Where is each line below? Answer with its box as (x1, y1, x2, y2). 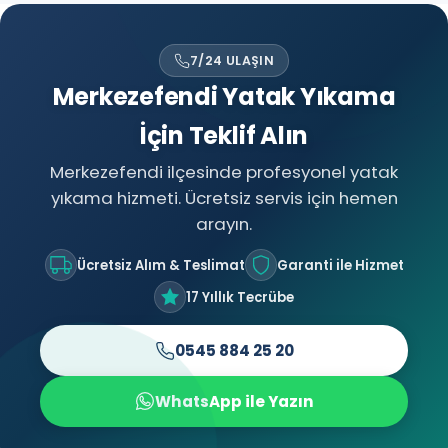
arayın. (196, 212, 252, 237)
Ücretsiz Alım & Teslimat (76, 255, 245, 275)
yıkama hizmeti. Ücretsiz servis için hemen (50, 186, 398, 211)
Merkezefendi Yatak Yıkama (52, 80, 396, 114)
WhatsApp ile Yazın (154, 390, 314, 412)
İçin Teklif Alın (139, 119, 309, 153)
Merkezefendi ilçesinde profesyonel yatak (50, 160, 398, 185)
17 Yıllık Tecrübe (186, 287, 294, 307)
